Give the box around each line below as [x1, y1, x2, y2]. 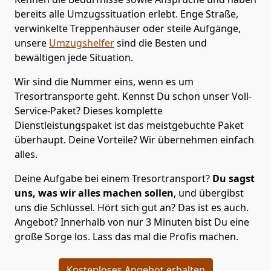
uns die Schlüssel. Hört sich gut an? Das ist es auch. [15, 201, 249, 215]
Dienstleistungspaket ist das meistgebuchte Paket [15, 119, 244, 132]
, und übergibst [174, 186, 244, 200]
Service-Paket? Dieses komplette [15, 104, 163, 118]
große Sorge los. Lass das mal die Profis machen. [15, 230, 238, 244]
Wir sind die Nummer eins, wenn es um [15, 75, 194, 89]
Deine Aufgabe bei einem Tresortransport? [15, 172, 212, 186]
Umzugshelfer [49, 36, 114, 50]
